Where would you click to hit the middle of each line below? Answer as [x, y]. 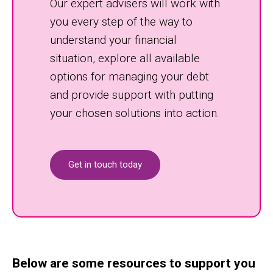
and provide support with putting [132, 95]
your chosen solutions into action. [135, 113]
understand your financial [113, 40]
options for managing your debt [129, 76]
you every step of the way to [121, 22]
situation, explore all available [125, 58]
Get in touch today [105, 165]
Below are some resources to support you [134, 263]
